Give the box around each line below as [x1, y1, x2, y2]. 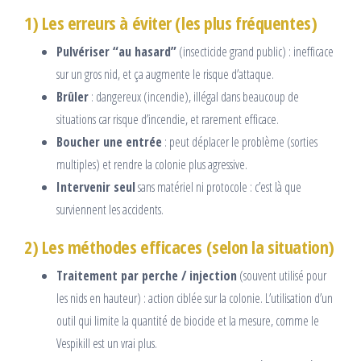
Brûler [56, 88, 89, 106]
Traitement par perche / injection [56, 267, 237, 285]
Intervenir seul [56, 178, 135, 197]
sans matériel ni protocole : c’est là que [135, 178, 301, 197]
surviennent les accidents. [56, 201, 164, 219]
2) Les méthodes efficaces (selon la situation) [24, 234, 334, 259]
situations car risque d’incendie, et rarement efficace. [56, 110, 279, 129]
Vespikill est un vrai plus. [56, 334, 157, 353]
